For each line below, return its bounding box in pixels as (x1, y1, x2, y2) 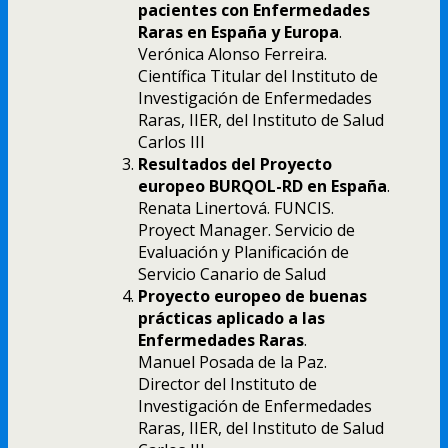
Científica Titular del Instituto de (138, 64, 378, 87)
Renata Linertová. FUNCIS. (138, 196, 334, 219)
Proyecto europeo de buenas (138, 284, 367, 307)
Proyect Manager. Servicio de (138, 218, 355, 241)
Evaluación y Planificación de (138, 240, 349, 263)
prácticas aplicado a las (138, 306, 325, 329)
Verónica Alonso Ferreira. (138, 42, 327, 65)
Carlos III (138, 130, 205, 153)
